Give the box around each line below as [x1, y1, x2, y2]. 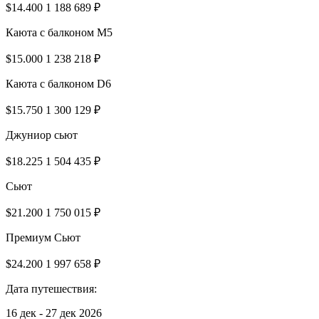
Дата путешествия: [6, 282, 97, 295]
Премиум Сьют [6, 231, 80, 244]
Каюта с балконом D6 [6, 77, 111, 90]
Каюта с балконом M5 [6, 26, 113, 38]
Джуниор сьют [6, 128, 78, 141]
